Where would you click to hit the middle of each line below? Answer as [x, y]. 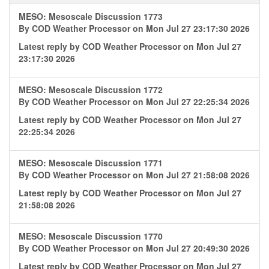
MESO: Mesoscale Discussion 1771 [91, 163]
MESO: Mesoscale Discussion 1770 [91, 236]
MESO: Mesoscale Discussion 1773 [91, 16]
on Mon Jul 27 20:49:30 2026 [191, 248]
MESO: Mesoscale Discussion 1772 [91, 89]
